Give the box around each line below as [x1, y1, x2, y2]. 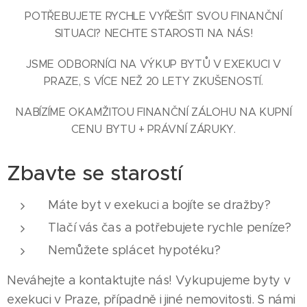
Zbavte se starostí [7, 160, 182, 186]
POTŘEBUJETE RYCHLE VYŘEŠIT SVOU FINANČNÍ [25, 10, 282, 23]
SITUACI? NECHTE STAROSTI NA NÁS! [54, 27, 253, 40]
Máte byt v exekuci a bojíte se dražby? [48, 197, 271, 212]
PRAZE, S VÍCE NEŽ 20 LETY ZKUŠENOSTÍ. [44, 75, 263, 88]
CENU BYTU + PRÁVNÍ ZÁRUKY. [71, 123, 236, 136]
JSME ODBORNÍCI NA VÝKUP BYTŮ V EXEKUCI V [26, 58, 281, 71]
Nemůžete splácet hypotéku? [48, 243, 221, 258]
